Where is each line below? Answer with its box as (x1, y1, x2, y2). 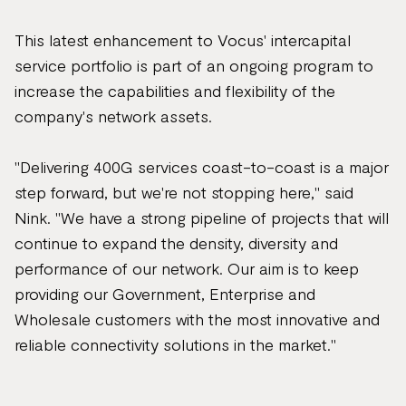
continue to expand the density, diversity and (14, 233, 338, 253)
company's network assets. (14, 106, 212, 126)
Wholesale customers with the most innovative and (14, 309, 380, 329)
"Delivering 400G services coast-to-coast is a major (14, 157, 389, 177)
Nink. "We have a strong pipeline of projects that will (14, 208, 389, 227)
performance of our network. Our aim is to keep (14, 258, 359, 278)
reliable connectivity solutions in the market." (14, 334, 336, 354)
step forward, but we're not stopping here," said (14, 182, 353, 202)
